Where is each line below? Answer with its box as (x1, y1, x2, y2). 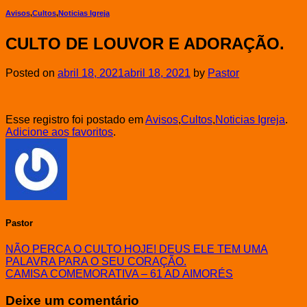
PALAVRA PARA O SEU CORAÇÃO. (5, 256, 186, 268)
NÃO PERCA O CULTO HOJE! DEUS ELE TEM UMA (5, 243, 268, 256)
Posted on (5, 66, 58, 79)
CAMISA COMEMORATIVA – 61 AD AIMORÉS (5, 268, 233, 280)
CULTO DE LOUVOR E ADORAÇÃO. (5, 34, 284, 53)
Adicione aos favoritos (5, 125, 113, 138)
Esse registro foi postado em (5, 113, 145, 125)
